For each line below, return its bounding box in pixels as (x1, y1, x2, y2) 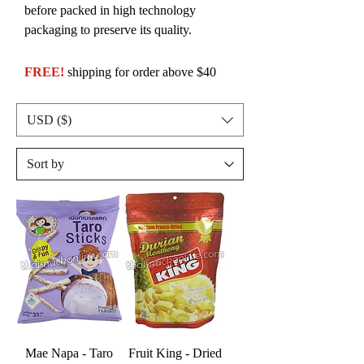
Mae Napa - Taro (25, 346, 113, 361)
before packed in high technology (24, 3, 196, 18)
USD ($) (27, 112, 71, 127)
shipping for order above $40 (67, 65, 216, 80)
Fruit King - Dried (128, 346, 222, 361)
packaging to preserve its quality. (24, 23, 192, 37)
